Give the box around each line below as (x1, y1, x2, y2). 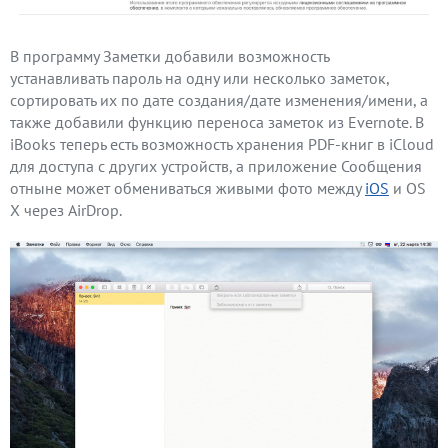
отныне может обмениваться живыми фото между (10, 177, 365, 198)
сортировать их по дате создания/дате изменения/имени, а (10, 89, 428, 110)
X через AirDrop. (10, 199, 122, 220)
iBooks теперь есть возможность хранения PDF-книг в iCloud (10, 133, 434, 154)
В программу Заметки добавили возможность (10, 45, 329, 66)
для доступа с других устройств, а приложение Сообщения (10, 155, 422, 176)
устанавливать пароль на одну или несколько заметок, (10, 67, 389, 88)
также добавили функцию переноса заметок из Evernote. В (10, 111, 424, 132)
